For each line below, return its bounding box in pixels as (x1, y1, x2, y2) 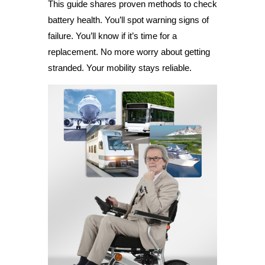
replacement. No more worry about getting (47, 47, 210, 57)
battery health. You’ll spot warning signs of (47, 15, 209, 25)
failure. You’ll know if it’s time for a (47, 31, 177, 41)
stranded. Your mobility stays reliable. (47, 63, 192, 73)
